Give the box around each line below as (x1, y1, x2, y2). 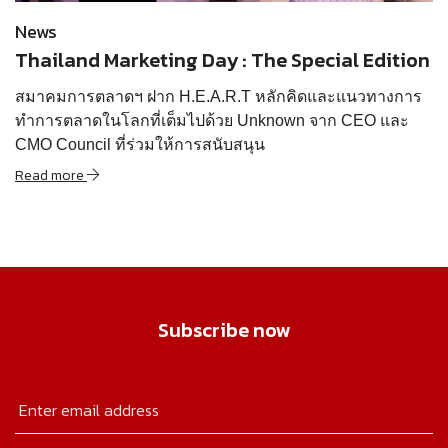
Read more (15, 165, 87, 187)
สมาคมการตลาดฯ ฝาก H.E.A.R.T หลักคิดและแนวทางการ (15, 88, 422, 106)
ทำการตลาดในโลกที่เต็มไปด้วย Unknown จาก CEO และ (15, 112, 409, 130)
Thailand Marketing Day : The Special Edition (15, 45, 430, 76)
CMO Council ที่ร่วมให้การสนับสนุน (15, 136, 265, 154)
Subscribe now (157, 315, 291, 346)
